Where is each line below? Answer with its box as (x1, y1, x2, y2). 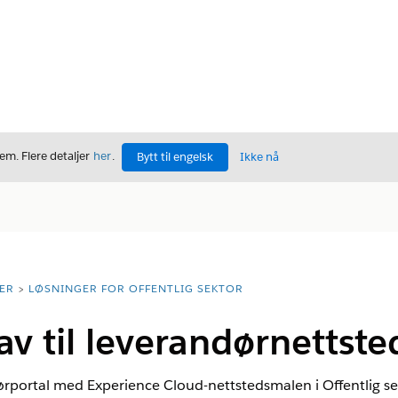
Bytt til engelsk (137, 149, 213, 164)
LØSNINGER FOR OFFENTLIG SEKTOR (28, 281, 243, 296)
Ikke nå (240, 149, 279, 164)
